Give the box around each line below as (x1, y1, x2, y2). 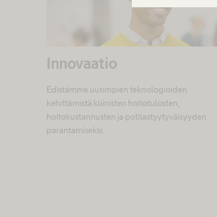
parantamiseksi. (46, 125, 104, 136)
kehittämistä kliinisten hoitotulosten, (46, 98, 180, 108)
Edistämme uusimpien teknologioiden (46, 85, 187, 95)
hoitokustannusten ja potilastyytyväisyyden (46, 112, 206, 122)
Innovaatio (46, 55, 117, 72)
